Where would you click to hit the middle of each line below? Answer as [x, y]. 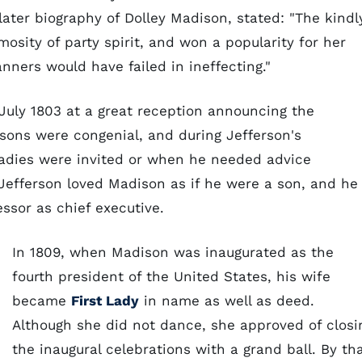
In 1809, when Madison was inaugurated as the [173, 252]
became [42, 301]
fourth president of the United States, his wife [171, 276]
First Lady [105, 301]
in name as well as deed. [227, 301]
